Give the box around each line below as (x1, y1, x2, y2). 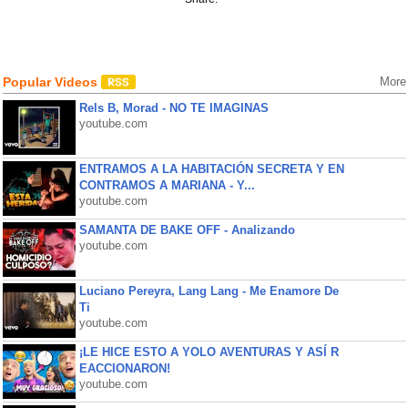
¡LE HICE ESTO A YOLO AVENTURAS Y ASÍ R (78, 345, 339, 359)
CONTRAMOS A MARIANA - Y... (78, 178, 255, 192)
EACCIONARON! (78, 362, 170, 375)
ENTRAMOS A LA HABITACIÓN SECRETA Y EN (78, 162, 344, 176)
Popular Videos (2, 75, 101, 89)
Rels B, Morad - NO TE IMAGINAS (78, 101, 269, 115)
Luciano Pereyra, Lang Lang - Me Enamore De (78, 284, 339, 298)
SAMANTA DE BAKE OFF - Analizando (78, 223, 295, 237)
